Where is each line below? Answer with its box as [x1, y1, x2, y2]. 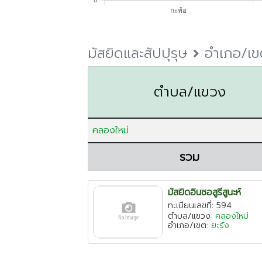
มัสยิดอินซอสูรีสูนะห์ [168, 185, 241, 199]
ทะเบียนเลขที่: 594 [168, 199, 232, 212]
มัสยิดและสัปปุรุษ [88, 43, 193, 64]
